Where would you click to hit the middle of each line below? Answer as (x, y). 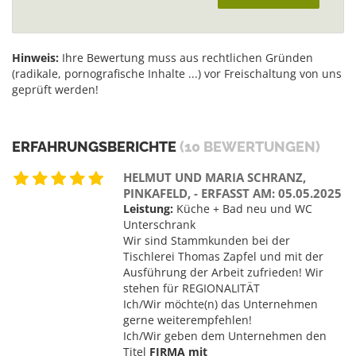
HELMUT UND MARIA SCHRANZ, (215, 177)
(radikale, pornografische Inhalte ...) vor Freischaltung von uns (177, 73)
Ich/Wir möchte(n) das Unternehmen (221, 304)
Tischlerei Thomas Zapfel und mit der (223, 256)
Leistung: (148, 208)
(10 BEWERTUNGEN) (250, 146)
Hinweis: (35, 57)
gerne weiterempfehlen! (188, 319)
